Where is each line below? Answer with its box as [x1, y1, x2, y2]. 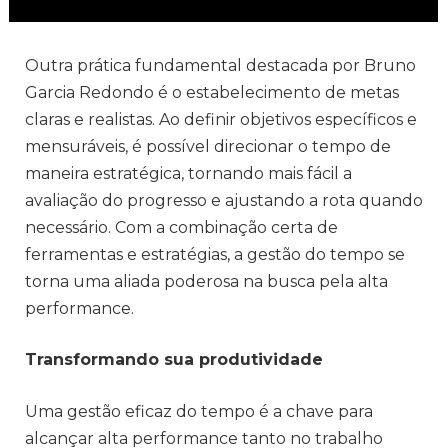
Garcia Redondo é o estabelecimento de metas [25, 82, 399, 102]
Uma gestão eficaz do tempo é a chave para [25, 401, 373, 421]
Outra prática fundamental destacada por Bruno [25, 55, 416, 75]
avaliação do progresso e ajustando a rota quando [25, 190, 423, 210]
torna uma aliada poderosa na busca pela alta [25, 271, 388, 291]
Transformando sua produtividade [25, 350, 328, 370]
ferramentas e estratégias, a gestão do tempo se [25, 244, 405, 264]
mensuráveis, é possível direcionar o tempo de [25, 136, 391, 156]
